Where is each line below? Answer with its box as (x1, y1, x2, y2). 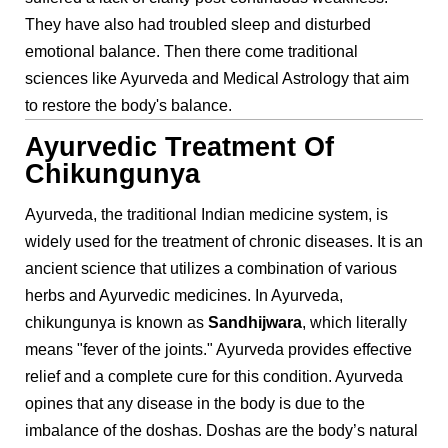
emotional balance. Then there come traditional (25, 43, 358, 61)
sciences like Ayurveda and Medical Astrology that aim (25, 70, 409, 88)
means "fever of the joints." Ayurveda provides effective (25, 341, 412, 359)
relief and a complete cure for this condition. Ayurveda (25, 368, 403, 386)
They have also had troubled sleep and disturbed (25, 16, 371, 34)
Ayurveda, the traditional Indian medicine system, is (25, 206, 388, 224)
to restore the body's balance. (25, 97, 232, 115)
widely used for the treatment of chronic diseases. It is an (25, 233, 423, 251)
